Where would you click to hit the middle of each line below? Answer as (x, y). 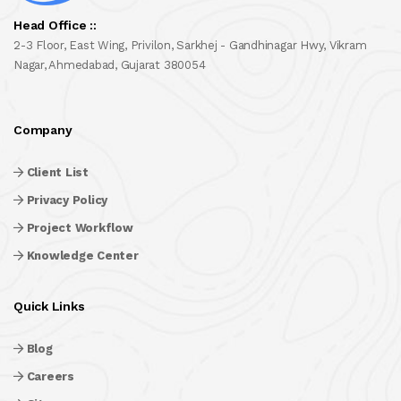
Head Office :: (55, 25)
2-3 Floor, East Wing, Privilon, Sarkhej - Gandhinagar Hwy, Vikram (190, 45)
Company (43, 130)
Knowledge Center (82, 256)
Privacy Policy (67, 200)
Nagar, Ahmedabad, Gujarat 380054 (110, 65)
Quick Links (49, 306)
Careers (50, 376)
